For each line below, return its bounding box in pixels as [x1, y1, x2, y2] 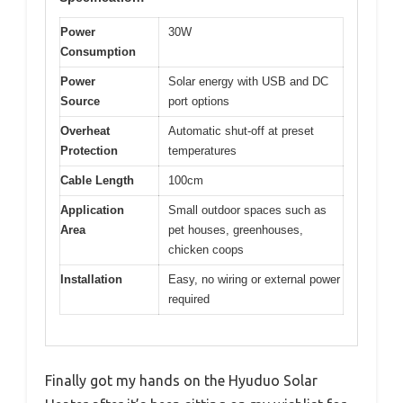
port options [168, 94, 229, 108]
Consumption [60, 44, 136, 58]
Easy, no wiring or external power [168, 272, 340, 286]
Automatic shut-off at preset [168, 123, 314, 138]
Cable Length [60, 173, 134, 187]
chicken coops [168, 242, 244, 256]
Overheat [60, 123, 110, 138]
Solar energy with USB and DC [168, 74, 328, 88]
